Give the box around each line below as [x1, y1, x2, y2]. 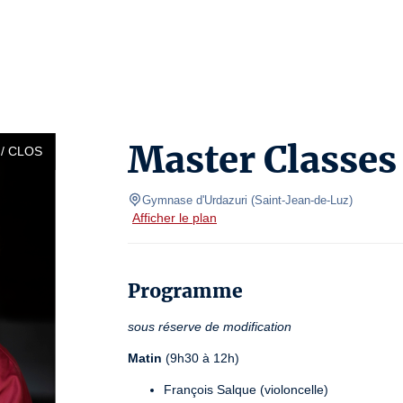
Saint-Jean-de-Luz [255, 193, 349, 207]
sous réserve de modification [128, 319, 291, 334]
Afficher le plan [132, 210, 217, 225]
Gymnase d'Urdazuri [142, 193, 247, 207]
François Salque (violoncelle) [164, 382, 328, 397]
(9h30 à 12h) [162, 351, 239, 365]
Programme [128, 279, 243, 303]
